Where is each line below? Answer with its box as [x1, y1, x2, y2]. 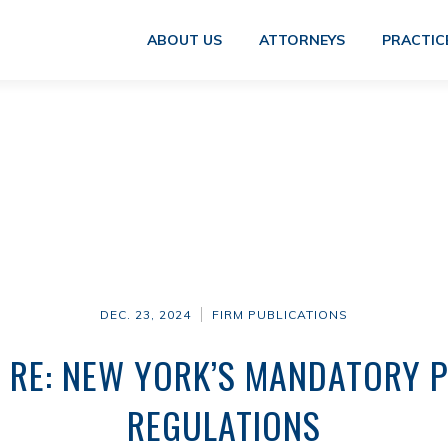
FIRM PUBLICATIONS [212, 307, 348, 322]
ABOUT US [146, 31, 222, 49]
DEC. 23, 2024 [100, 307, 191, 322]
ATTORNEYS [258, 31, 345, 49]
